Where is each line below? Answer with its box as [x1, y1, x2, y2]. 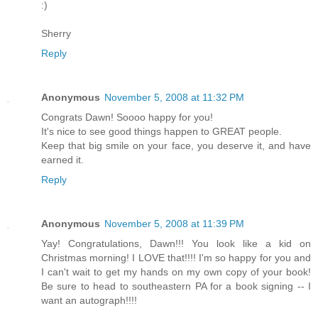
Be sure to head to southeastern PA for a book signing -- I [41, 280, 311, 292]
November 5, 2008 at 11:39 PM [104, 217, 244, 229]
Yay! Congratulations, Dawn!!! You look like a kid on [41, 237, 311, 249]
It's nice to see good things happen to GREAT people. [41, 125, 282, 137]
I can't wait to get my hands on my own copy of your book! [41, 265, 311, 278]
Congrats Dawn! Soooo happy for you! [41, 111, 213, 123]
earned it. [41, 153, 84, 165]
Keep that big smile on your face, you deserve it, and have [41, 139, 311, 151]
